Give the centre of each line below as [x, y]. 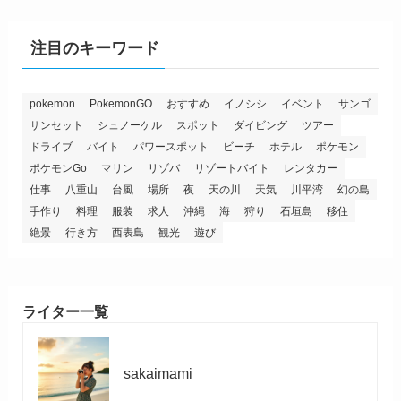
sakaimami [158, 374]
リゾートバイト [231, 169]
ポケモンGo [58, 169]
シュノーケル [129, 126]
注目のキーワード [94, 49]
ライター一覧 [65, 312]
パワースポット [171, 147]
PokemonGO [120, 104]
